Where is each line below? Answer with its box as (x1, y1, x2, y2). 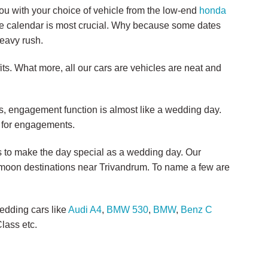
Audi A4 (68, 204, 102, 215)
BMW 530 (106, 204, 148, 215)
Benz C (181, 204, 212, 215)
